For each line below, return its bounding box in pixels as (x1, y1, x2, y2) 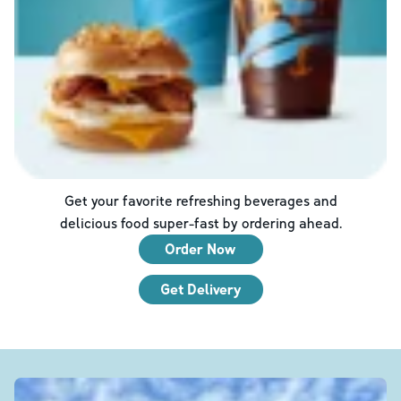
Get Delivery (159, 279, 242, 298)
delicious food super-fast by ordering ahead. (59, 213, 342, 232)
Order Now (165, 239, 236, 258)
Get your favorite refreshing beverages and (64, 191, 337, 209)
